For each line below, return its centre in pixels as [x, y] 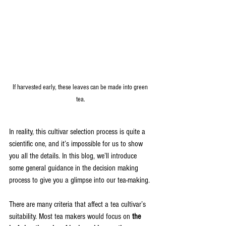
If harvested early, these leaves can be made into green [81, 88]
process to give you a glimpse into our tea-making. [79, 180]
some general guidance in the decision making [75, 168]
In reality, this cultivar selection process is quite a [78, 132]
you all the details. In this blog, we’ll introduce [74, 156]
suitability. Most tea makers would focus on [71, 217]
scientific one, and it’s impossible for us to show [77, 144]
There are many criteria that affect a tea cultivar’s [78, 205]
